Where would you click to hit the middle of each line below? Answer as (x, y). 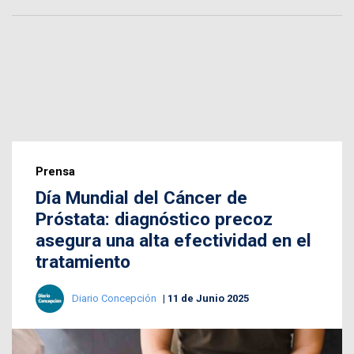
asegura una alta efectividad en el (173, 240)
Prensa (55, 171)
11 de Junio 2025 (208, 298)
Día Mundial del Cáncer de (141, 198)
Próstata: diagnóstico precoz (154, 219)
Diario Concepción (115, 298)
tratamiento (83, 262)
